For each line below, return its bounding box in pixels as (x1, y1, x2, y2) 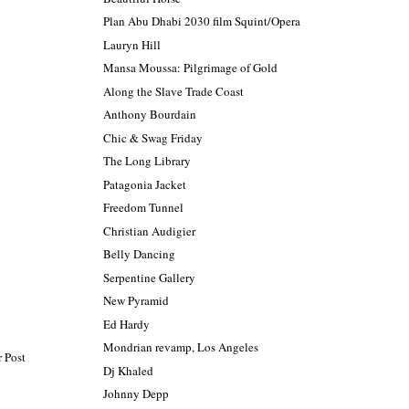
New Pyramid (103, 292, 170, 309)
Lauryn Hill (103, 36, 162, 53)
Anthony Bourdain (103, 106, 197, 123)
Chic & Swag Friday (103, 129, 204, 146)
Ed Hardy (103, 315, 151, 332)
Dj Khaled (103, 362, 154, 379)
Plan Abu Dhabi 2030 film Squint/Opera (103, 13, 301, 30)
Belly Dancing (103, 246, 176, 263)
